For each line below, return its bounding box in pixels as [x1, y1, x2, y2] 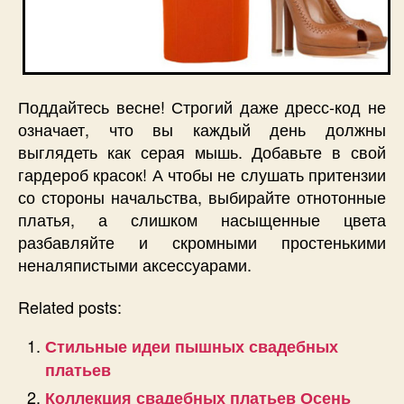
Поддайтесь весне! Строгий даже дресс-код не [18, 94, 386, 118]
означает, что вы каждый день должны [18, 116, 386, 141]
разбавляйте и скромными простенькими [18, 229, 386, 253]
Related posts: [18, 295, 122, 319]
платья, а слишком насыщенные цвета [18, 207, 386, 231]
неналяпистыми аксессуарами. [18, 252, 252, 276]
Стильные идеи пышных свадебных [45, 335, 338, 359]
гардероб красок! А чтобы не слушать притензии [18, 161, 386, 186]
